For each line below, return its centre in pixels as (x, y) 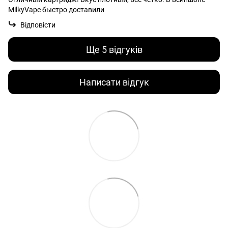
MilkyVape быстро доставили (56, 10)
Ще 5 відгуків (114, 49)
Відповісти (38, 25)
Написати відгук (114, 82)
